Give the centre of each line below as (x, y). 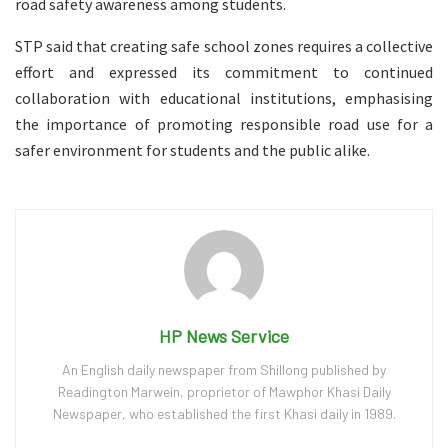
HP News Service (224, 336)
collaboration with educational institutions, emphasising (224, 98)
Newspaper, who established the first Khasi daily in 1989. (224, 414)
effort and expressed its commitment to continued (224, 72)
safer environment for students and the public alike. (192, 150)
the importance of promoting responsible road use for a (224, 124)
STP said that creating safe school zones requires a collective (224, 46)
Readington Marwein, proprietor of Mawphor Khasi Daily (224, 392)
